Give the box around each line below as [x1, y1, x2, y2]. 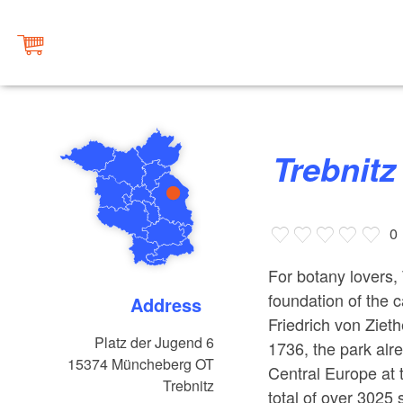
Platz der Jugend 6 [94, 332, 215, 354]
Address [143, 291, 202, 318]
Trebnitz [163, 375, 215, 397]
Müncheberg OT [112, 354, 215, 375]
